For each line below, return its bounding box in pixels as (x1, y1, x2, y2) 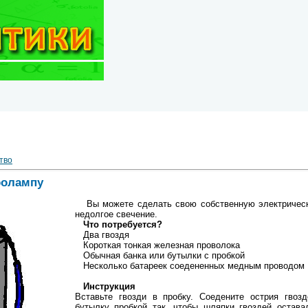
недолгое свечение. (75, 208, 157, 219)
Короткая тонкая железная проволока (75, 239, 240, 250)
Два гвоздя (75, 229, 129, 240)
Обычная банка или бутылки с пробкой (75, 250, 245, 261)
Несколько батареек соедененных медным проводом (75, 260, 305, 271)
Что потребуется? (75, 219, 162, 230)
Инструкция (75, 280, 135, 291)
